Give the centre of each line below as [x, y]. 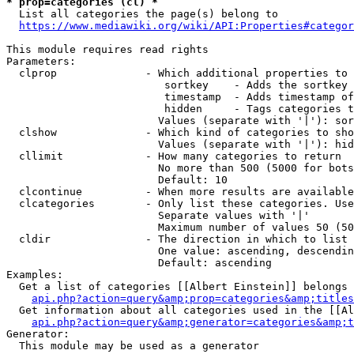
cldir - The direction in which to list [177, 239]
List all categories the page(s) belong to [142, 14]
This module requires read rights [107, 49]
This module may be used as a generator [133, 346]
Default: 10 [117, 180]
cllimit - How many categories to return [174, 156]
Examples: [35, 275]
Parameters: [41, 61]
